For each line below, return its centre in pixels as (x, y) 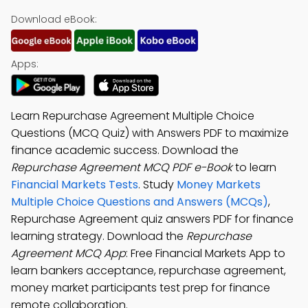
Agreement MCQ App (68, 253)
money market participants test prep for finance (141, 288)
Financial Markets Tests (75, 185)
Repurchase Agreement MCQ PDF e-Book (122, 167)
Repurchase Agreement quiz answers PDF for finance (152, 219)
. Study (157, 185)
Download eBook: (54, 19)
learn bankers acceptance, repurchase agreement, (148, 271)
